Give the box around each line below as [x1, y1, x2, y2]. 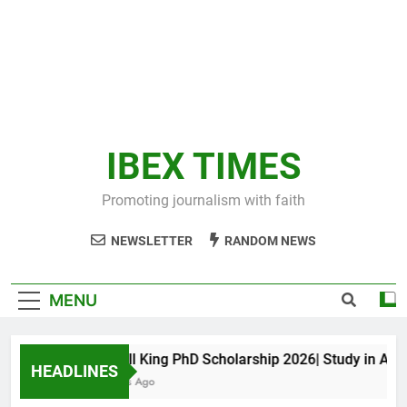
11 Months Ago [61, 372, 135, 390]
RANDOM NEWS [224, 233, 316, 248]
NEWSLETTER [111, 233, 193, 248]
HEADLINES [31, 361, 118, 381]
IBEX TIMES [105, 145, 302, 188]
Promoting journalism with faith [102, 192, 305, 209]
